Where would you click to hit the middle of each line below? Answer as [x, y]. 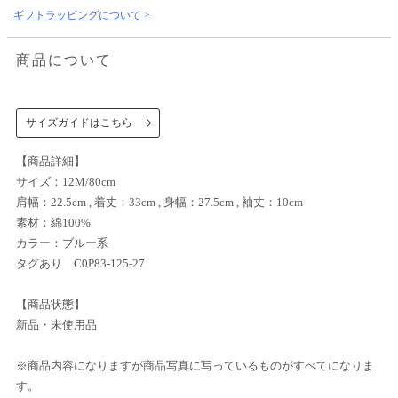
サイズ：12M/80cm [66, 182]
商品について [64, 60]
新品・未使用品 [56, 325]
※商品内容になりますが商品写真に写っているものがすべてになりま [195, 366]
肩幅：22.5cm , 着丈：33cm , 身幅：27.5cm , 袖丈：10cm [159, 203]
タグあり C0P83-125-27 [109, 264]
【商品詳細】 [51, 162]
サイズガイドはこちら [79, 123]
